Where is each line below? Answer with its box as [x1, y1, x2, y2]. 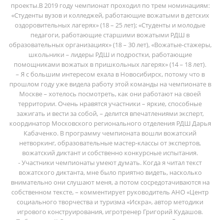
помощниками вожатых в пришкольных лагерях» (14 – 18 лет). [14, 59, 206, 69]
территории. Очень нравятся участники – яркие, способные [18, 99, 202, 108]
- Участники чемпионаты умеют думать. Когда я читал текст [18, 158, 202, 167]
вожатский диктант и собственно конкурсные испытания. [22, 148, 198, 157]
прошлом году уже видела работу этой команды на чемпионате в [9, 79, 211, 88]
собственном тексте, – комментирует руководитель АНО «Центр [11, 187, 209, 196]
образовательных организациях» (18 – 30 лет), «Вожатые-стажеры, [8, 40, 212, 49]
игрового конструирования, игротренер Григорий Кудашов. [17, 207, 203, 216]
